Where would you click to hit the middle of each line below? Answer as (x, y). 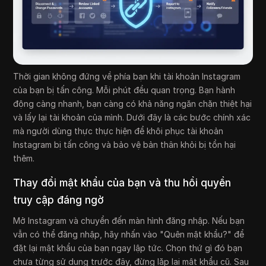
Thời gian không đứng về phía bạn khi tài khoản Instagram (127, 76)
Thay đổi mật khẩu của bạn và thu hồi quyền (122, 183)
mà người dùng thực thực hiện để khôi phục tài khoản (118, 131)
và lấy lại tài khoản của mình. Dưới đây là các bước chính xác (132, 117)
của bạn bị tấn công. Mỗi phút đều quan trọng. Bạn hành (124, 90)
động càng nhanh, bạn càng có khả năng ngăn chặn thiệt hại (133, 103)
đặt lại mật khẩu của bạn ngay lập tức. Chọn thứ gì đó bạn (128, 248)
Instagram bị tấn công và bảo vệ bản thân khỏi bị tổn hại (125, 144)
